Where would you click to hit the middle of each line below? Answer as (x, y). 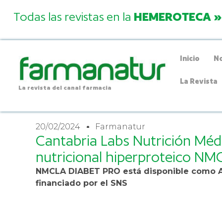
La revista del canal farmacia (65, 88)
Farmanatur (120, 126)
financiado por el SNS (82, 183)
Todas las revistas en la (73, 17)
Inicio (190, 58)
